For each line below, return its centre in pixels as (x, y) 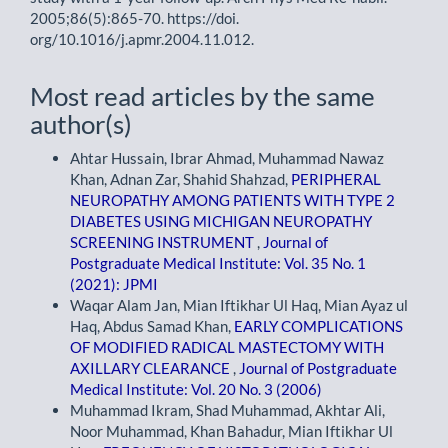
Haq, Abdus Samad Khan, (152, 326)
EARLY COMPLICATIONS (318, 326)
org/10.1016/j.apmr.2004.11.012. (142, 39)
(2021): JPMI (114, 284)
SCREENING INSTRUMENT (163, 242)
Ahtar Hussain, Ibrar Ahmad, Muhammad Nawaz (227, 158)
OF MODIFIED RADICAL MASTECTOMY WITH (227, 347)
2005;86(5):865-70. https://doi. (134, 18)
